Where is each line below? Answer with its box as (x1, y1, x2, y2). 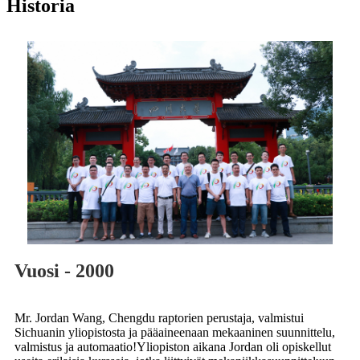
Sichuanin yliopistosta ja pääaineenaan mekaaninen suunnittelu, (14, 325, 335, 339)
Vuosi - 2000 (14, 260, 114, 281)
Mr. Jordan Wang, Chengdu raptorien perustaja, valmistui (14, 310, 304, 325)
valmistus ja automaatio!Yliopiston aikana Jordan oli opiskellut (14, 339, 331, 354)
